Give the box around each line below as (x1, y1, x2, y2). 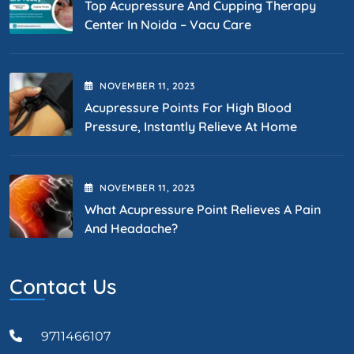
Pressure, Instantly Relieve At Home (85, 118, 297, 134)
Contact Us (9, 273, 116, 299)
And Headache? (85, 220, 178, 236)
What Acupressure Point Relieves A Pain (85, 201, 321, 217)
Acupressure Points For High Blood (85, 99, 292, 115)
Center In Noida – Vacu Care (85, 16, 251, 32)
